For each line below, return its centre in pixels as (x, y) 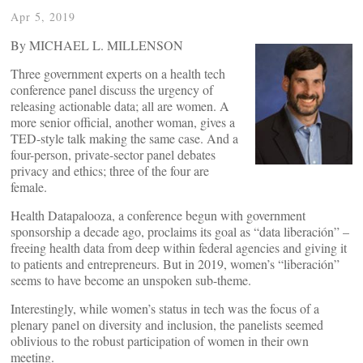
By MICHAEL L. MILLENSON (97, 45)
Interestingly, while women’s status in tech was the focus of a (165, 308)
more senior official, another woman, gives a (123, 122)
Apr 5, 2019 (43, 17)
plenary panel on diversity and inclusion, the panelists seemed (167, 325)
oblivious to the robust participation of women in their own (160, 341)
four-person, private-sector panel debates (113, 154)
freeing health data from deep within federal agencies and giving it (179, 248)
